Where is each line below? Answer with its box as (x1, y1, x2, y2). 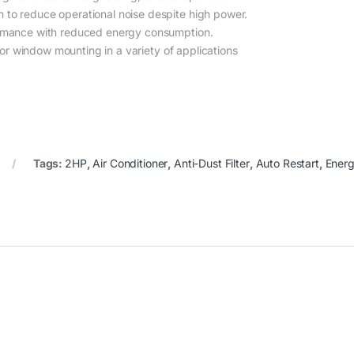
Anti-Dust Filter (174, 156, 250, 170)
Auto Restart (255, 156, 319, 170)
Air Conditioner (92, 156, 168, 170)
